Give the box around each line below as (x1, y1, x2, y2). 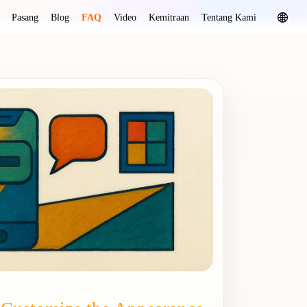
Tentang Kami (201, 12, 256, 23)
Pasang (12, 12, 38, 23)
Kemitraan (149, 12, 189, 23)
